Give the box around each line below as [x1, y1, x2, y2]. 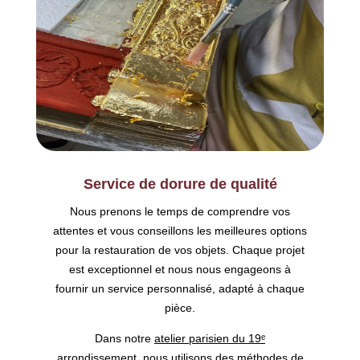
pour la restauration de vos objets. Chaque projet [55, 243, 305, 257]
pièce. [165, 301, 195, 315]
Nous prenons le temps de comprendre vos [70, 205, 290, 219]
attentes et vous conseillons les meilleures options [53, 224, 307, 238]
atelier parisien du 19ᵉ [154, 332, 265, 346]
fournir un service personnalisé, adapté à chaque [55, 282, 305, 296]
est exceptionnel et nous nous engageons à [69, 263, 291, 276]
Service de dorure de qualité [83, 176, 277, 193]
